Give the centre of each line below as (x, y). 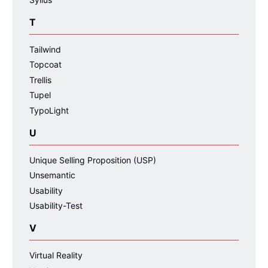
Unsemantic (52, 175)
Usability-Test (56, 205)
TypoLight (49, 110)
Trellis (40, 80)
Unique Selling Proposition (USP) (93, 160)
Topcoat (45, 64)
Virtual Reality (56, 255)
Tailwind (45, 49)
